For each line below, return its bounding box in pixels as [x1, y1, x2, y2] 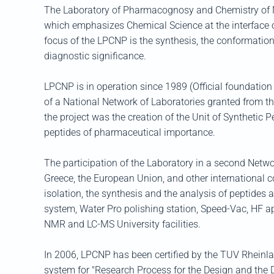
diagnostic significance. [44, 50, 146, 62]
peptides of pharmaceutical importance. [44, 127, 215, 138]
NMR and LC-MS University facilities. [44, 218, 201, 230]
